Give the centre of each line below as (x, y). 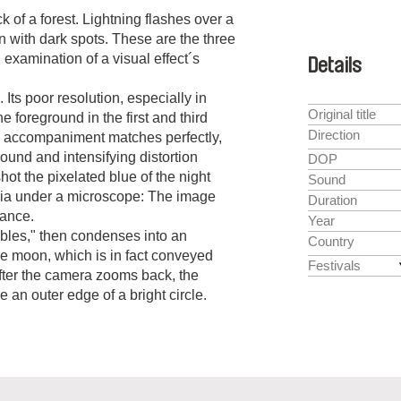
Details (335, 66)
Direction (334, 135)
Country (331, 242)
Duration (333, 200)
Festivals (334, 266)
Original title (342, 115)
